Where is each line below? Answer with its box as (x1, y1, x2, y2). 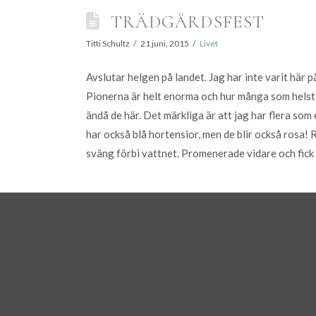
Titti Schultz (86, 38, 130, 49)
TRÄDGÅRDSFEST (111, 11, 265, 33)
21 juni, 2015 (140, 38, 189, 49)
